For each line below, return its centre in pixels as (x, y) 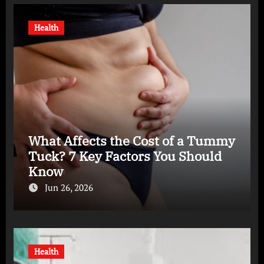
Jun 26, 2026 (69, 187)
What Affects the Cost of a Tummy (131, 140)
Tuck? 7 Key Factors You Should (125, 156)
